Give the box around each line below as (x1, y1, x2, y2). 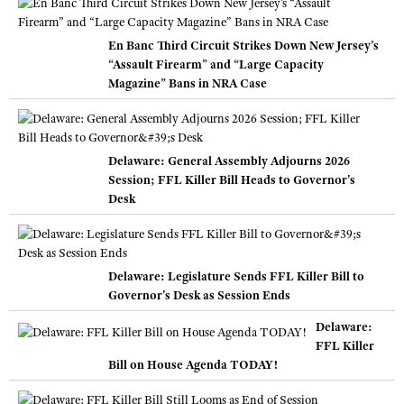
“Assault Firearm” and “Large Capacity (108, 56, 324, 73)
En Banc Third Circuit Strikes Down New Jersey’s (108, 37, 379, 54)
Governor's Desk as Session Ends (108, 287, 290, 304)
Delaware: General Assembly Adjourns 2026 (108, 152, 350, 170)
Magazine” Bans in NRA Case (108, 75, 267, 92)
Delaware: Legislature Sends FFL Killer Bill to (108, 268, 364, 285)
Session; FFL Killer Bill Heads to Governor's (108, 171, 355, 188)
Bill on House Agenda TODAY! (108, 356, 278, 373)
